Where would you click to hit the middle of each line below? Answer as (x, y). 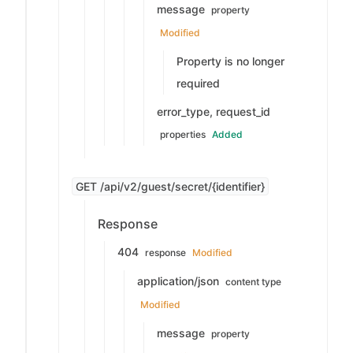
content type (253, 282)
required (198, 83)
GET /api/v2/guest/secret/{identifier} (170, 186)
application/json (180, 281)
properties (183, 134)
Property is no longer (230, 61)
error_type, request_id (214, 111)
